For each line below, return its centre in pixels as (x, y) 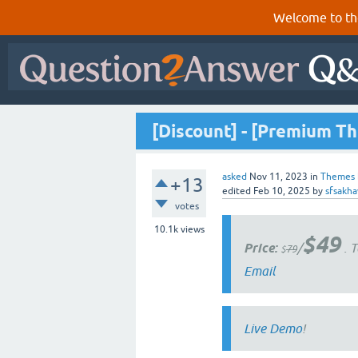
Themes (338, 177)
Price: (261, 248)
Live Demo (273, 328)
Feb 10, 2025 (282, 191)
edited (237, 191)
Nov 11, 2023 (278, 177)
